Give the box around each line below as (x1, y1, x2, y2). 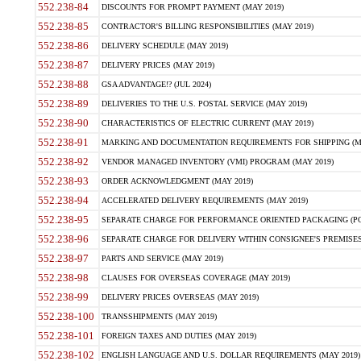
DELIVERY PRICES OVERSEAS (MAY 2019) (101, 293, 259, 301)
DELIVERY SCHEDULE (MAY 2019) (101, 41, 228, 50)
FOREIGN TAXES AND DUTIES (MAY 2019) (101, 331, 256, 340)
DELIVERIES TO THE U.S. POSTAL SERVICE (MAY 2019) (101, 99, 307, 108)
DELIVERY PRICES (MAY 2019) (101, 60, 214, 69)
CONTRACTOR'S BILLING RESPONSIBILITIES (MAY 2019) (101, 22, 313, 31)
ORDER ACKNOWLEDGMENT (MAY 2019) (101, 176, 253, 185)
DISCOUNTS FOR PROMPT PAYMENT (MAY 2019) (101, 2, 284, 11)
